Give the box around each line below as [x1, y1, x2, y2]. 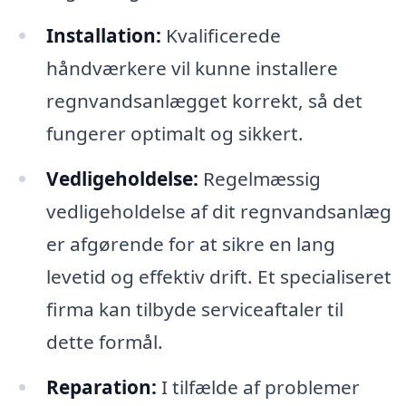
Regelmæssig [198, 165, 321, 191]
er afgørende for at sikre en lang [45, 230, 335, 256]
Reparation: [45, 373, 157, 400]
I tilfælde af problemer [156, 373, 360, 400]
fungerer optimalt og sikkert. [45, 120, 304, 146]
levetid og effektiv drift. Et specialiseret [45, 263, 391, 289]
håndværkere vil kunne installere [45, 54, 338, 81]
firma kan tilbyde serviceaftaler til [45, 295, 343, 322]
